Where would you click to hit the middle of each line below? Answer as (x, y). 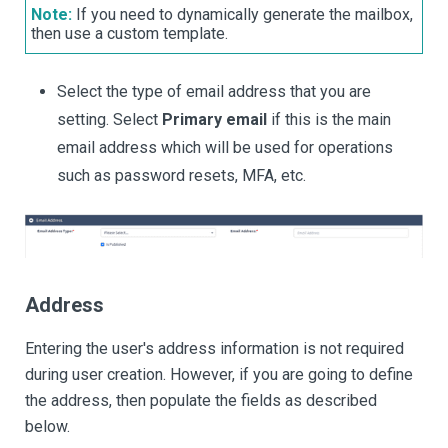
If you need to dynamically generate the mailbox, (242, 14)
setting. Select (109, 119)
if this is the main (329, 119)
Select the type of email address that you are (214, 91)
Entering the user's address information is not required (214, 349)
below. (47, 427)
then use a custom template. (129, 33)
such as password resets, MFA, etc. (181, 175)
